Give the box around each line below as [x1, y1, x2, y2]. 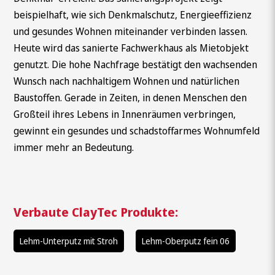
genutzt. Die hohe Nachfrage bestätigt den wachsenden [14, 58, 258, 72]
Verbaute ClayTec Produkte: [14, 203, 179, 220]
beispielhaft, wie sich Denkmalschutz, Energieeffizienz [14, 8, 252, 22]
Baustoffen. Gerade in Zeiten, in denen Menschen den [14, 91, 247, 105]
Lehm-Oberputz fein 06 [142, 234, 230, 247]
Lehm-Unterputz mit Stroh [20, 234, 118, 247]
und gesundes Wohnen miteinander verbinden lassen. [14, 25, 248, 39]
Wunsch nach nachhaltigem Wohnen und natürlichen [14, 74, 240, 88]
